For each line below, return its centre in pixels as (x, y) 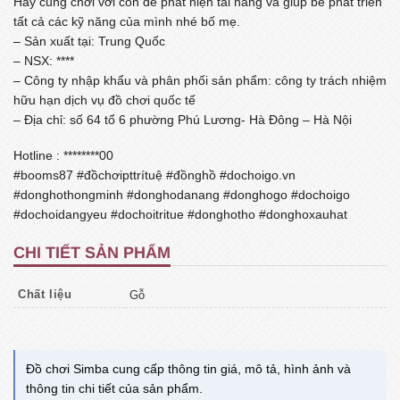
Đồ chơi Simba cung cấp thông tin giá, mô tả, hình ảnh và (188, 368)
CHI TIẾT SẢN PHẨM (92, 253)
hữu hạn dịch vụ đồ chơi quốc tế (104, 100)
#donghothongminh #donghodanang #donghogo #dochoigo (182, 195)
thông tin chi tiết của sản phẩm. (114, 388)
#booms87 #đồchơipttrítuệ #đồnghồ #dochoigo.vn (154, 175)
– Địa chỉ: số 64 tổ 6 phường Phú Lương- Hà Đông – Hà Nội (183, 119)
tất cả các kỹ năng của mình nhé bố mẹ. (127, 21)
